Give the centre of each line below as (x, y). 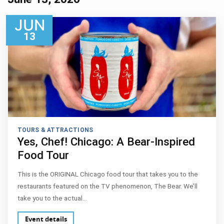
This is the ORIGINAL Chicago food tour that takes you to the (107, 174)
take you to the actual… (52, 198)
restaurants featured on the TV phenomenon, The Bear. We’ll (107, 186)
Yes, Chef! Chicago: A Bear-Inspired (106, 142)
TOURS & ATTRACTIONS (55, 130)
